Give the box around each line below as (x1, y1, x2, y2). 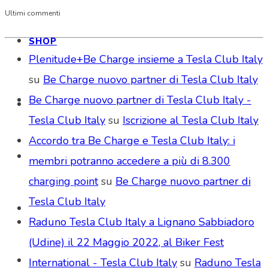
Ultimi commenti (5, 8, 60, 19)
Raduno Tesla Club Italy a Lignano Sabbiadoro (29, 214, 254, 229)
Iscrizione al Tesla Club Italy (123, 112, 258, 127)
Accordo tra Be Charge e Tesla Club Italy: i (29, 133, 235, 148)
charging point (29, 173, 98, 188)
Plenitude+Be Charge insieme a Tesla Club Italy (29, 51, 263, 66)
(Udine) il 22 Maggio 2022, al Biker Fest (29, 234, 224, 249)
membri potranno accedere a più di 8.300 (29, 153, 230, 168)
